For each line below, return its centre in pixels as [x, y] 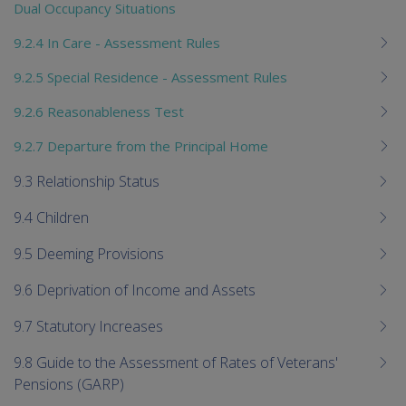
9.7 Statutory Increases [88, 326]
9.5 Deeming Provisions [89, 253]
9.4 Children [51, 217]
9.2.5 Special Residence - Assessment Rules [150, 77]
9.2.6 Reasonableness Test [99, 111]
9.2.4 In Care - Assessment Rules [117, 42]
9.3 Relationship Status [87, 181]
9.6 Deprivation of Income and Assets [135, 290]
